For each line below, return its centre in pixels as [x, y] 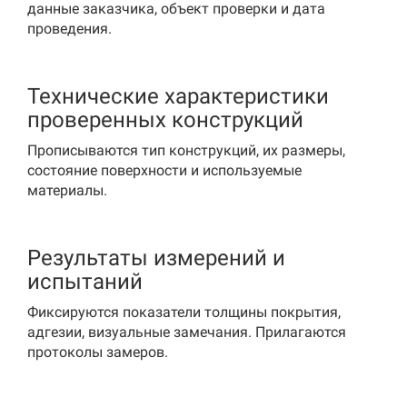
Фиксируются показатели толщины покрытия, [184, 312]
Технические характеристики [178, 96]
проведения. [69, 29]
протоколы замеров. [98, 352]
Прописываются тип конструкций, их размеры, [186, 150]
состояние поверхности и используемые [164, 170]
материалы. [67, 190]
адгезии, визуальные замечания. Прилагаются [187, 332]
